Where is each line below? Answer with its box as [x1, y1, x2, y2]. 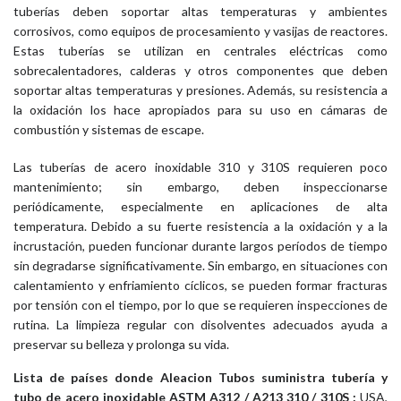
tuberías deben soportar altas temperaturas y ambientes [13, 3, 388, 19]
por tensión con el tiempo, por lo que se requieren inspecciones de [13, 296, 388, 312]
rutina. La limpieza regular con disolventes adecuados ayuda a [13, 316, 388, 332]
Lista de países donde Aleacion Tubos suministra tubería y [13, 369, 388, 385]
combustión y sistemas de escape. [13, 121, 204, 137]
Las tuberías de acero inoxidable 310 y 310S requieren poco [13, 158, 388, 175]
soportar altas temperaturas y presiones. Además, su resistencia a [13, 81, 388, 98]
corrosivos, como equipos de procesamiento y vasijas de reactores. [13, 22, 388, 38]
